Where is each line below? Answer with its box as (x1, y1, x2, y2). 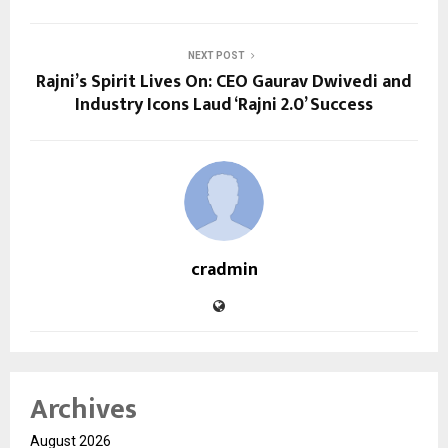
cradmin (190, 254, 258, 285)
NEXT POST (187, 49, 245, 61)
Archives (30, 385, 137, 433)
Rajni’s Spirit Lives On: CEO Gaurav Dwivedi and (36, 66, 412, 97)
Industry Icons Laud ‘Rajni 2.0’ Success (75, 89, 373, 120)
